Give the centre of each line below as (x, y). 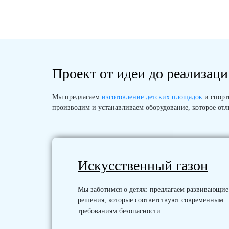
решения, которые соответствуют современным (151, 200)
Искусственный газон (143, 166)
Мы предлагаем (77, 97)
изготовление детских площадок (152, 97)
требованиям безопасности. (120, 211)
